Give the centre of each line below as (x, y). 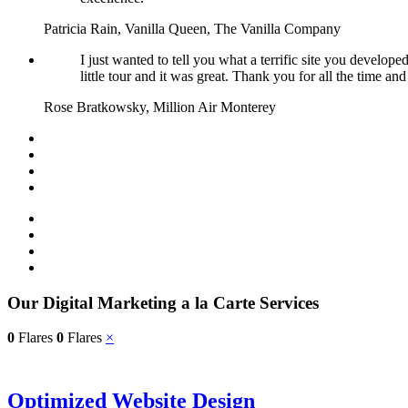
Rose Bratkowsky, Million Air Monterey (160, 107)
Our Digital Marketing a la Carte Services (163, 302)
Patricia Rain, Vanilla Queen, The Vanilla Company (192, 28)
